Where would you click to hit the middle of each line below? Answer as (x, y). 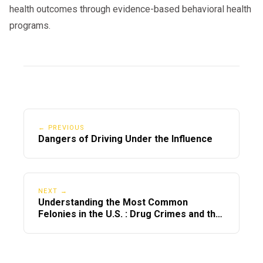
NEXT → (53, 191)
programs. (30, 26)
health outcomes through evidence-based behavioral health (130, 9)
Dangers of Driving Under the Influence (125, 139)
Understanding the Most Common (113, 203)
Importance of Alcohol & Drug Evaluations (131, 226)
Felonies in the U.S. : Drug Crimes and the (130, 214)
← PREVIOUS (61, 128)
